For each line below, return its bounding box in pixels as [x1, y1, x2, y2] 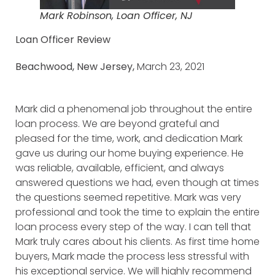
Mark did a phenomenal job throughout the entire [15, 102, 252, 117]
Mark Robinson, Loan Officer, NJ [40, 8, 192, 23]
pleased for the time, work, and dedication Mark [15, 131, 242, 146]
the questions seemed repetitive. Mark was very [15, 190, 241, 205]
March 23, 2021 [137, 60, 204, 74]
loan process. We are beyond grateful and [15, 117, 219, 131]
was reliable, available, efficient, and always [15, 161, 224, 176]
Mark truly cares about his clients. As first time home [15, 234, 260, 249]
